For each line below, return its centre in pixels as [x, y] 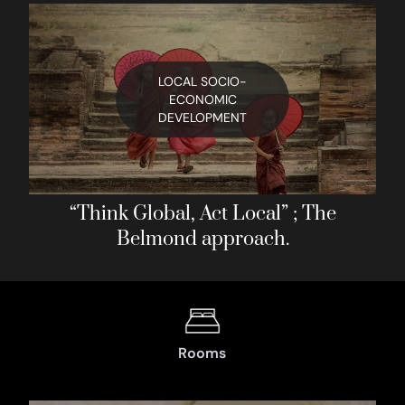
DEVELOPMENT [202, 117]
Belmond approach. [202, 240]
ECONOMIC [202, 99]
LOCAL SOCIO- [202, 81]
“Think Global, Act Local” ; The [202, 214]
